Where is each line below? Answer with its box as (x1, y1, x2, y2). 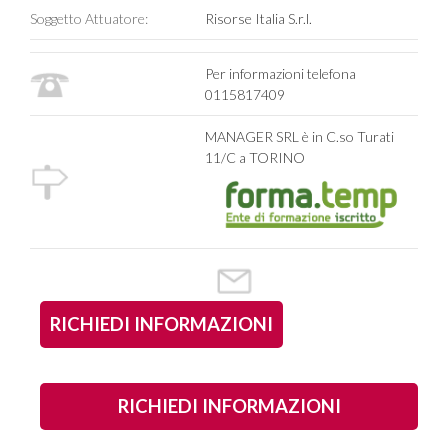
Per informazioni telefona (204, 65, 356, 83)
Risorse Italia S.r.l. (204, 10, 312, 28)
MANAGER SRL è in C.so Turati (204, 128, 394, 146)
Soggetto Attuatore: (30, 10, 148, 28)
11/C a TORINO (204, 149, 305, 167)
